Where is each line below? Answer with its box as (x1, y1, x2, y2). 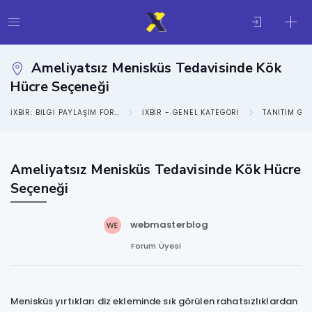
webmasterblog (130, 218, 209, 232)
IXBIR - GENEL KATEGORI (142, 107, 240, 118)
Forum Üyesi (130, 240, 182, 251)
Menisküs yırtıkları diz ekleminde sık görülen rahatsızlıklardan (10, 294, 298, 308)
